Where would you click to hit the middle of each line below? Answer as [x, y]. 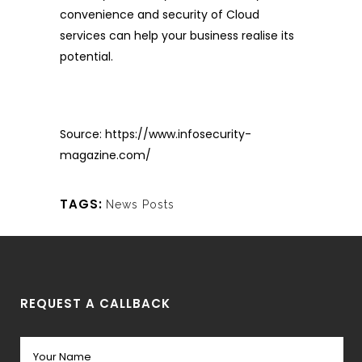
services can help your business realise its [177, 36]
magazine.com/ [105, 156]
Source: [82, 135]
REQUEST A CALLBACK [95, 304]
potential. [86, 57]
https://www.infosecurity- [178, 135]
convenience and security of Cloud [160, 15]
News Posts [140, 205]
